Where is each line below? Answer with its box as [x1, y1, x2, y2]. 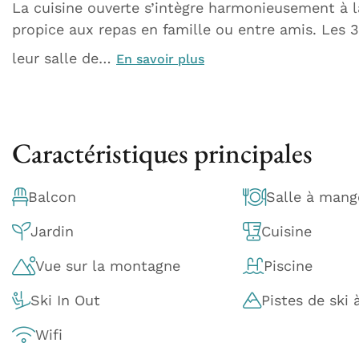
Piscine [263, 257, 313, 274]
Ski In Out [30, 292, 100, 309]
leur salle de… [12, 50, 116, 67]
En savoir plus [116, 51, 204, 67]
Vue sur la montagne [35, 257, 180, 274]
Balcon [28, 188, 76, 205]
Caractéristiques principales [12, 135, 313, 171]
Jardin [30, 223, 74, 240]
